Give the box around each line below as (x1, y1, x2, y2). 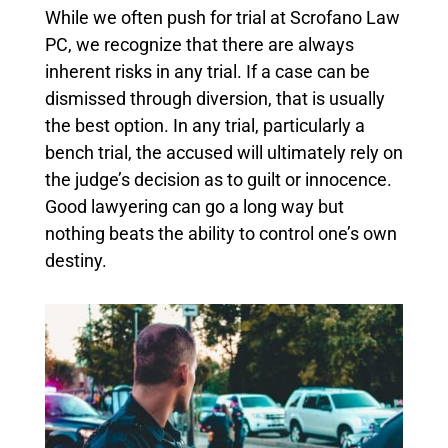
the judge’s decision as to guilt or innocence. (44, 169, 392, 191)
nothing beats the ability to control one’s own (44, 223, 397, 245)
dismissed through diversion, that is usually (44, 88, 385, 110)
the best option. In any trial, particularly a (44, 115, 365, 137)
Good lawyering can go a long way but (44, 196, 344, 218)
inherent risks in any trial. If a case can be (44, 61, 370, 83)
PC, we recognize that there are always (44, 34, 354, 56)
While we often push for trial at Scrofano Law (44, 7, 400, 29)
